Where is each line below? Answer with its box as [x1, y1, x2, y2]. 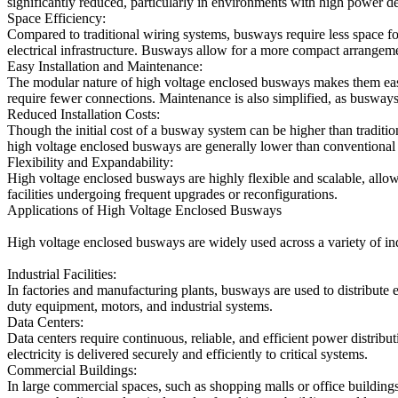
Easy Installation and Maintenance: [7, 59, 203, 74]
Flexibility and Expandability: [7, 155, 173, 170]
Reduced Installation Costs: [7, 107, 160, 122]
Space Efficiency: [7, 11, 106, 26]
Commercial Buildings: [7, 362, 137, 378]
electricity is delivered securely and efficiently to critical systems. [7, 346, 368, 362]
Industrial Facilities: [7, 267, 116, 282]
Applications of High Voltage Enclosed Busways [7, 203, 282, 218]
